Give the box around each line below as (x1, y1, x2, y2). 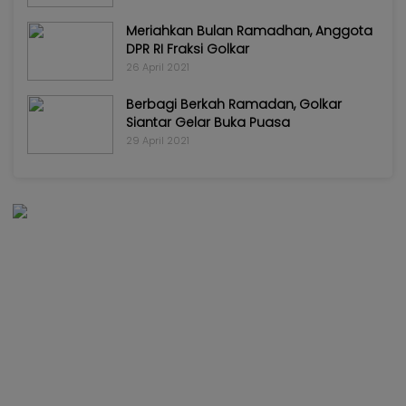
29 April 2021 (126, 132, 189, 148)
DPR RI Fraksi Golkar (126, 39, 249, 58)
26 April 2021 (126, 59, 189, 74)
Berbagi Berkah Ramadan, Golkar (126, 94, 342, 113)
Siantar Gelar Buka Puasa (126, 112, 290, 131)
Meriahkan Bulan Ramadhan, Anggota (126, 21, 372, 40)
